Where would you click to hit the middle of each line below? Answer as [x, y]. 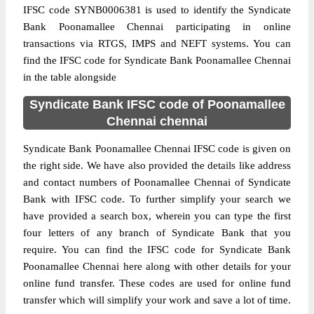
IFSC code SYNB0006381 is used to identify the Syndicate [157, 10]
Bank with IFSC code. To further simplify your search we [157, 199]
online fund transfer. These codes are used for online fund [157, 283]
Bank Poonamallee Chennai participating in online [157, 27]
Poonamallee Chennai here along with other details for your [157, 266]
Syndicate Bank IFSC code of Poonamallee [157, 104]
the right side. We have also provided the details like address [157, 165]
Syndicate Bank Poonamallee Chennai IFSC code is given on [157, 149]
